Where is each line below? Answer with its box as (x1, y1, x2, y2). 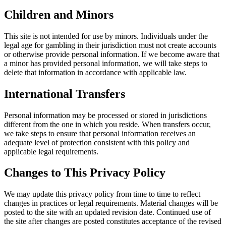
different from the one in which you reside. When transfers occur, (4, 120, 211, 129)
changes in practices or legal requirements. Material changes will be (4, 199, 218, 208)
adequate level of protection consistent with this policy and (4, 138, 190, 147)
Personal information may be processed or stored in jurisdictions (4, 110, 207, 120)
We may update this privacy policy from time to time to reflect (4, 190, 200, 199)
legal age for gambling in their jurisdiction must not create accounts (4, 40, 216, 49)
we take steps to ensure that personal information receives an (4, 129, 196, 138)
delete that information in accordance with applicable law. (4, 68, 187, 77)
